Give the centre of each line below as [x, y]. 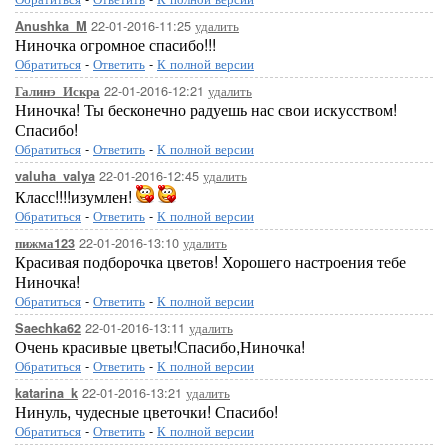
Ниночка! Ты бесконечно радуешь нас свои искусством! [206, 109]
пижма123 [45, 243]
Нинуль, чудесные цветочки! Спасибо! [146, 411]
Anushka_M [51, 26]
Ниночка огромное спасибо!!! [115, 44]
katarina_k [46, 393]
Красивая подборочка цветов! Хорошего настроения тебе [210, 261]
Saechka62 [48, 328]
